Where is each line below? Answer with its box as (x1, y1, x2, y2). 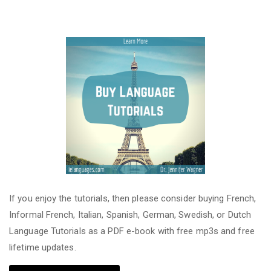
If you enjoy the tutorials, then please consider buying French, (9, 192, 256, 204)
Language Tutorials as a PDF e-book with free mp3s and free (9, 225, 255, 237)
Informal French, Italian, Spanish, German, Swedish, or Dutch (9, 209, 252, 220)
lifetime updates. (9, 241, 76, 253)
